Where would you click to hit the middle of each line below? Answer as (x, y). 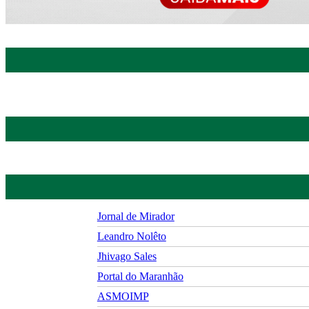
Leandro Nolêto (131, 237)
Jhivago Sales (127, 257)
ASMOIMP (123, 297)
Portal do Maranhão (140, 277)
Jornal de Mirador (136, 217)
